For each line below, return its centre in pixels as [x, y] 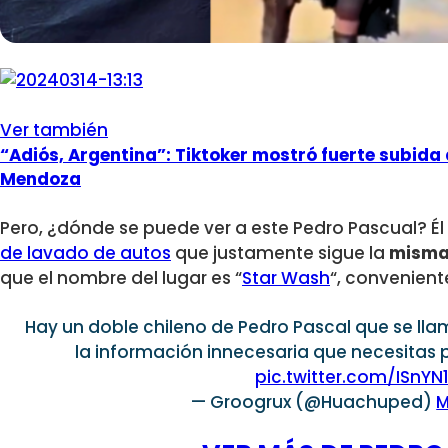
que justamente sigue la [280, 253]
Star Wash [286, 278]
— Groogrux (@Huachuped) [314, 402]
